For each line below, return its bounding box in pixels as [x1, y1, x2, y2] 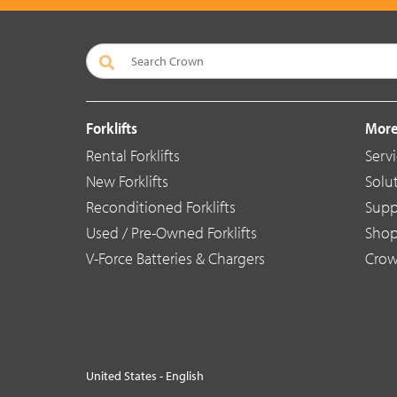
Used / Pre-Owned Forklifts [86, 222, 257, 244]
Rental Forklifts [86, 145, 180, 167]
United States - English [86, 368, 204, 385]
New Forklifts [86, 171, 168, 192]
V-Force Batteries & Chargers [86, 248, 265, 269]
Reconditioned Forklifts [86, 197, 236, 218]
